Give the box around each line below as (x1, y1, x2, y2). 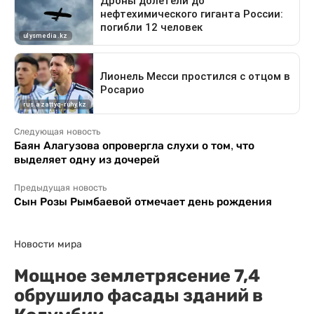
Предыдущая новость (14, 182, 107, 193)
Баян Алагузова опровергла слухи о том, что (14, 139, 254, 151)
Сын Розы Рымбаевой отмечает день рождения (14, 195, 272, 207)
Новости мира (14, 238, 82, 250)
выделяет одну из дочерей (14, 153, 160, 165)
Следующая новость (14, 126, 100, 137)
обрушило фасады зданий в (14, 284, 263, 306)
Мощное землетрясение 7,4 (14, 264, 260, 286)
